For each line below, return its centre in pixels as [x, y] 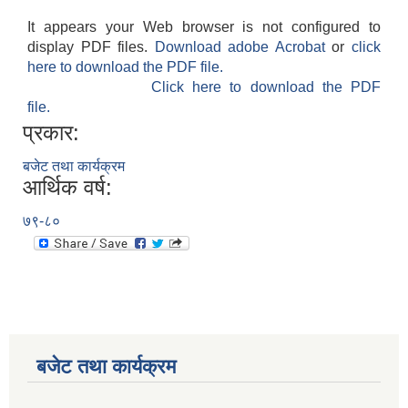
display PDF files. [91, 47]
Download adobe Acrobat [243, 47]
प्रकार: [51, 133]
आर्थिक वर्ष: [67, 188]
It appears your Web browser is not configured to [204, 27]
